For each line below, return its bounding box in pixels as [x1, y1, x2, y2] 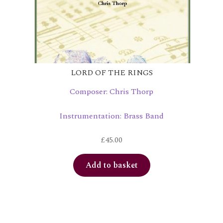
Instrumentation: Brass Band [59, 110, 164, 122]
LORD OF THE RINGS [70, 67, 153, 79]
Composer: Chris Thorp [70, 86, 153, 98]
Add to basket [85, 159, 138, 172]
